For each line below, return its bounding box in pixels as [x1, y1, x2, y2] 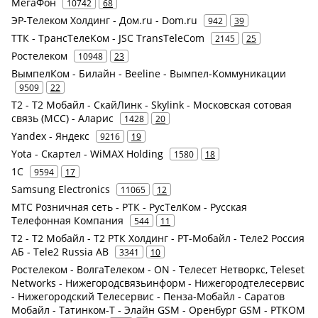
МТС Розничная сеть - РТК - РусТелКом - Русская [11, 199, 247, 214]
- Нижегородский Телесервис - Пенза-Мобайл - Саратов [11, 289, 285, 303]
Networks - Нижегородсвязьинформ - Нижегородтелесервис [11, 275, 305, 290]
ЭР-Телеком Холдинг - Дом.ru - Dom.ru [11, 13, 197, 27]
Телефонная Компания [11, 213, 124, 227]
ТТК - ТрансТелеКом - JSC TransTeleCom [11, 31, 204, 45]
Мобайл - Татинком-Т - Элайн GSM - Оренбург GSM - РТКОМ [11, 302, 305, 317]
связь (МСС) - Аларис [11, 111, 114, 125]
